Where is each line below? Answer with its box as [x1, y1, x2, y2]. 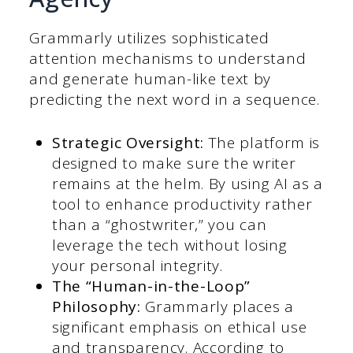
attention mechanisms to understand [29, 48, 307, 69]
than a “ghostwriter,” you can [51, 214, 267, 235]
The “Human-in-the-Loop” [51, 275, 251, 296]
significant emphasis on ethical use [51, 316, 307, 337]
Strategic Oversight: [51, 132, 204, 153]
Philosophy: [51, 295, 141, 317]
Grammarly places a [140, 295, 294, 317]
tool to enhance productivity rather [51, 193, 313, 214]
